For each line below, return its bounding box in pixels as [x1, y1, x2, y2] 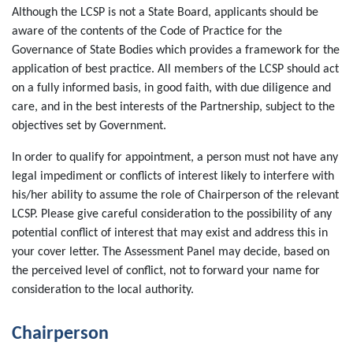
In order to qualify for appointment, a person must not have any [12, 151, 338, 165]
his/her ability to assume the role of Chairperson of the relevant [12, 189, 339, 203]
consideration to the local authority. [12, 284, 194, 297]
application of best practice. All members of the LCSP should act [12, 63, 339, 76]
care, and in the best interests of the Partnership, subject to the [12, 101, 335, 114]
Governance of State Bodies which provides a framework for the [12, 44, 340, 58]
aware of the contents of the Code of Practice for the [12, 25, 282, 39]
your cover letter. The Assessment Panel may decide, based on [12, 246, 329, 259]
